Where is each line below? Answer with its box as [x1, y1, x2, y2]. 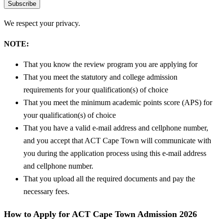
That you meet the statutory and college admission [23, 72, 177, 81]
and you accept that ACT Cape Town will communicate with [23, 136, 211, 145]
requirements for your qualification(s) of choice [23, 85, 168, 94]
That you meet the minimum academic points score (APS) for [23, 98, 212, 107]
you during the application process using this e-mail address [23, 149, 206, 157]
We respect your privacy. [4, 19, 80, 28]
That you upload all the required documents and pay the [23, 174, 195, 183]
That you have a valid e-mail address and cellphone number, [23, 123, 208, 132]
